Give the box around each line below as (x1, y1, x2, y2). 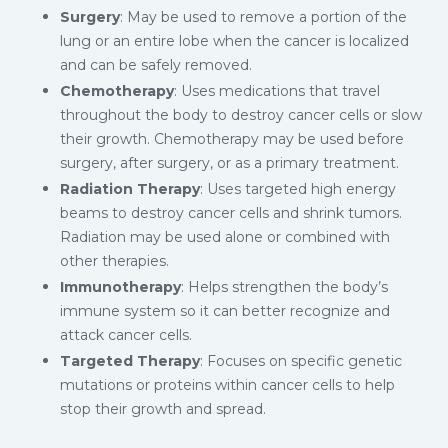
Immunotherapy (60, 278, 181, 297)
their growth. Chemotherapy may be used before (60, 130, 404, 149)
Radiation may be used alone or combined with (60, 228, 390, 247)
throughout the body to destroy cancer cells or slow (60, 106, 422, 125)
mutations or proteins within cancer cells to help (60, 376, 395, 395)
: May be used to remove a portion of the (120, 8, 407, 27)
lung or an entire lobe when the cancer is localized (60, 32, 409, 51)
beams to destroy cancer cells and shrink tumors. (60, 204, 402, 223)
